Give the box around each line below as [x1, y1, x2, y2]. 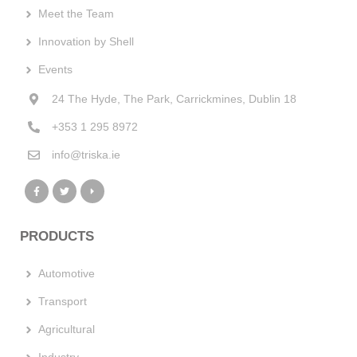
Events [37, 63, 73, 76]
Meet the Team [37, 7, 114, 21]
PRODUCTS [20, 229, 94, 245]
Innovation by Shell [37, 35, 134, 49]
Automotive [37, 267, 95, 280]
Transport [37, 295, 87, 308]
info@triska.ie [51, 148, 120, 162]
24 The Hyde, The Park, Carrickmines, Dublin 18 [51, 92, 296, 106]
